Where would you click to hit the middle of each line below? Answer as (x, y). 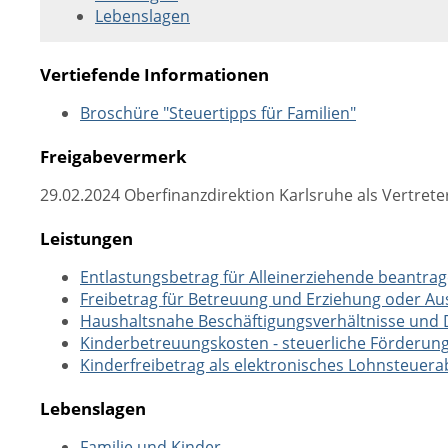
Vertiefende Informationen (154, 74)
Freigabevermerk (113, 156)
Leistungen (86, 238)
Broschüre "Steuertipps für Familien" (218, 113)
